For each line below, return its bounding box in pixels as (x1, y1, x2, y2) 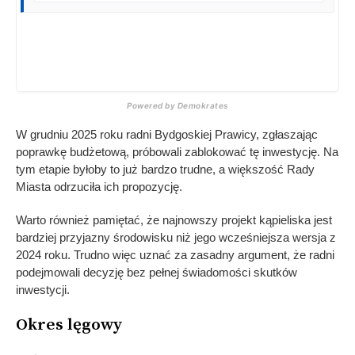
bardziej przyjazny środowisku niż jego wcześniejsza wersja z (16, 231, 336, 245)
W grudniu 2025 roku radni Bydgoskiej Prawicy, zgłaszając (16, 128, 318, 142)
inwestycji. (16, 283, 70, 297)
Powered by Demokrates (127, 101, 228, 111)
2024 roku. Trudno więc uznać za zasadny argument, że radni (16, 248, 334, 262)
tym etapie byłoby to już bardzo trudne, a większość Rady (16, 162, 315, 177)
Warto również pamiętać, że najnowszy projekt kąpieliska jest (16, 213, 332, 227)
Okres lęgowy (16, 315, 122, 336)
